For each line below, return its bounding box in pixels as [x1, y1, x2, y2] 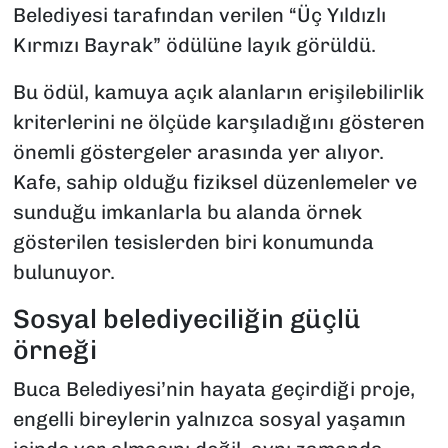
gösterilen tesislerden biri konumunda [12, 229, 374, 254]
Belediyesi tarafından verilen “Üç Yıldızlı [12, 2, 386, 27]
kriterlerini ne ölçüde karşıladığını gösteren [12, 109, 425, 134]
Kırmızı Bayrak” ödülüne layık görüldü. [12, 32, 376, 57]
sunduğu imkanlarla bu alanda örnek [12, 199, 362, 224]
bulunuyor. [12, 259, 115, 284]
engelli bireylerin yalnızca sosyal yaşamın [12, 407, 406, 432]
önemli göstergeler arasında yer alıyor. [12, 139, 384, 164]
